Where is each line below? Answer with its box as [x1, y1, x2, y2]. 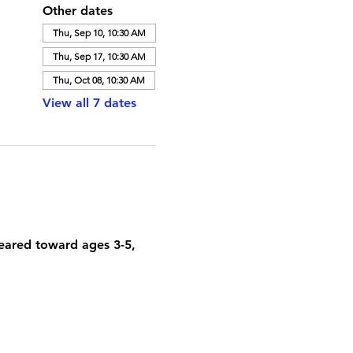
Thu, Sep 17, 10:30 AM [52, 50, 146, 62]
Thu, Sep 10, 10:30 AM [52, 27, 146, 39]
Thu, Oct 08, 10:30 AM [52, 74, 145, 86]
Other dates [42, 3, 113, 18]
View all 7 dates [42, 95, 136, 110]
